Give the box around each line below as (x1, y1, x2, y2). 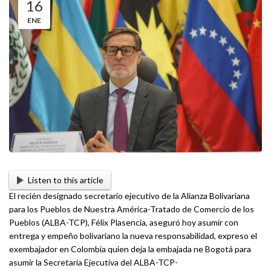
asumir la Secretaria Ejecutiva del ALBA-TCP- (9, 256, 178, 267)
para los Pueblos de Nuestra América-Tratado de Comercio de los (9, 203, 254, 214)
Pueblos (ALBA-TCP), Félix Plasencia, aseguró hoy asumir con (9, 217, 238, 227)
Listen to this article (27, 174, 103, 185)
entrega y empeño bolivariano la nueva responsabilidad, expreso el (9, 230, 257, 241)
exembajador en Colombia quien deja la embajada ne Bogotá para (9, 243, 251, 254)
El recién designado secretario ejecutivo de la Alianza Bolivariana (9, 190, 250, 201)
